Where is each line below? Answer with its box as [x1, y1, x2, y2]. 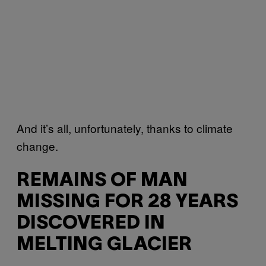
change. [17, 137, 58, 154]
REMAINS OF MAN [17, 172, 188, 190]
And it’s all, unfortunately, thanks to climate [17, 119, 233, 136]
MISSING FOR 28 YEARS [17, 194, 238, 211]
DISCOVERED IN [17, 215, 165, 233]
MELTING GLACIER [17, 236, 192, 254]
